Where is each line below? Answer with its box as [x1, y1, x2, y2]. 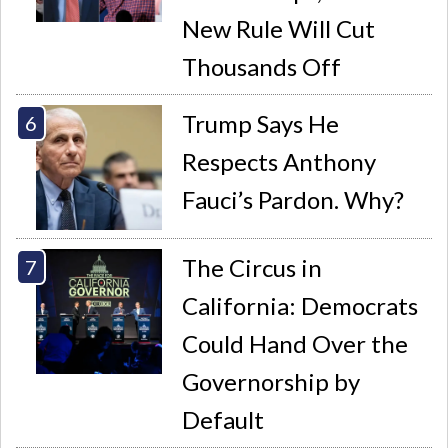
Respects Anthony [182, 146, 377, 176]
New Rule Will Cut [182, 14, 376, 44]
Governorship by [182, 366, 361, 396]
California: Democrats [182, 290, 419, 320]
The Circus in [182, 252, 323, 282]
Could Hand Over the [182, 328, 409, 358]
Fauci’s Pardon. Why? [182, 184, 405, 214]
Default [182, 404, 265, 434]
